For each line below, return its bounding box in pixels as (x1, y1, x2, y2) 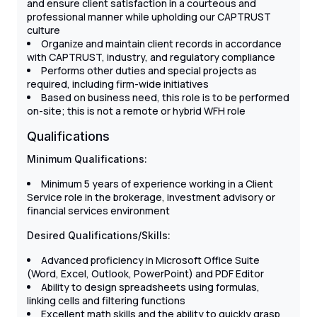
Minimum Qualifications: (27, 153, 147, 166)
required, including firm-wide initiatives (27, 77, 209, 91)
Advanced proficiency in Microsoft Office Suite (41, 253, 260, 267)
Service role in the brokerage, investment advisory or (27, 190, 275, 204)
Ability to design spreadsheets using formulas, (41, 280, 260, 294)
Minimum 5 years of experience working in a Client (41, 177, 273, 191)
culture (27, 23, 60, 38)
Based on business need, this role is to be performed (41, 91, 289, 105)
